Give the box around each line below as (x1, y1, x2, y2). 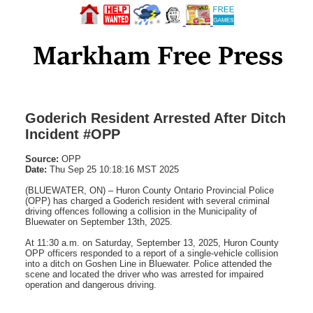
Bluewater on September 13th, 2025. (25, 216, 173, 227)
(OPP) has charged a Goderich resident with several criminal (25, 195, 270, 206)
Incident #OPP (25, 126, 120, 142)
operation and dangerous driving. (25, 279, 156, 290)
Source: (25, 153, 59, 164)
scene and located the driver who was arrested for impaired (25, 268, 263, 279)
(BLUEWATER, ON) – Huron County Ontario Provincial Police (25, 184, 274, 196)
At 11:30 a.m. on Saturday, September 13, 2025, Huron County (25, 237, 279, 248)
